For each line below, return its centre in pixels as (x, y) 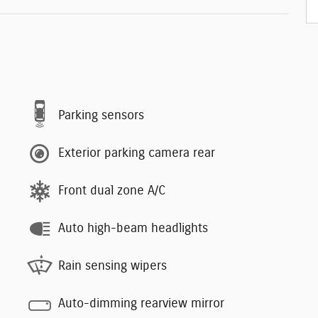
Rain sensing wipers (113, 267)
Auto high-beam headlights (133, 229)
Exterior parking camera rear (137, 154)
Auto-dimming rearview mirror (141, 304)
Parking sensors (101, 116)
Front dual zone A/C (112, 191)
